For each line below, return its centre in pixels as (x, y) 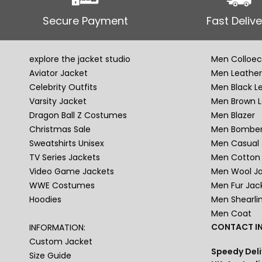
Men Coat (231, 213)
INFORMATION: (58, 227)
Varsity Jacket (58, 101)
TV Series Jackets (65, 157)
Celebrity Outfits (63, 87)
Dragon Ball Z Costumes (78, 115)
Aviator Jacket (59, 73)
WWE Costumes (62, 185)
